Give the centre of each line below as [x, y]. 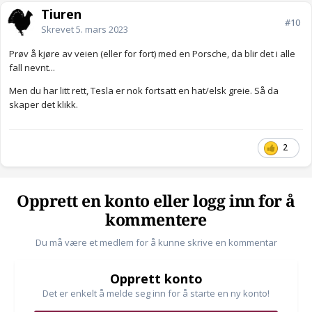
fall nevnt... [32, 68]
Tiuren [61, 14]
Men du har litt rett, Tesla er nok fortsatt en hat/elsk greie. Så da [144, 91]
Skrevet [58, 30]
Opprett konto [156, 279]
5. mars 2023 [102, 30]
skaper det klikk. [45, 105]
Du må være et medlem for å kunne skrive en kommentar [156, 243]
